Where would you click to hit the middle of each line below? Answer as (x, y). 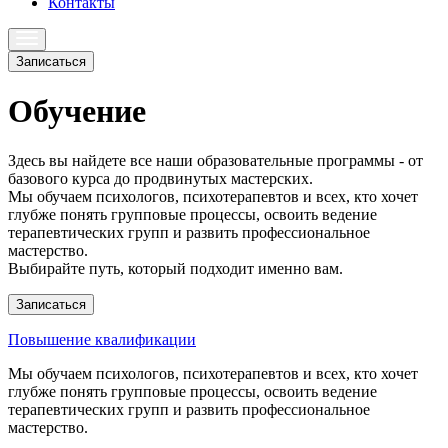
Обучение (77, 111)
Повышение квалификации (102, 339)
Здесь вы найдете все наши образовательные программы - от (215, 160)
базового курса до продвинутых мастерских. (160, 178)
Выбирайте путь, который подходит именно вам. (175, 268)
